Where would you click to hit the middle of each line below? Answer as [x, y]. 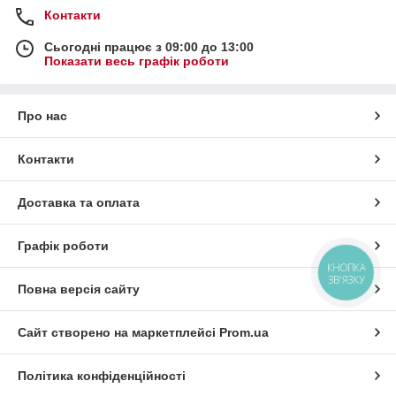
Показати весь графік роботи [137, 61]
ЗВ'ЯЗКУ [346, 279]
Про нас [42, 116]
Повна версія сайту [79, 289]
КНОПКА [346, 267]
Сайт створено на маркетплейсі [118, 333]
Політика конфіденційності [102, 376]
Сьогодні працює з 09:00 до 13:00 [149, 47]
